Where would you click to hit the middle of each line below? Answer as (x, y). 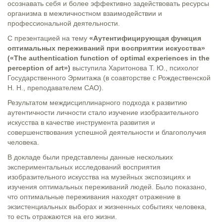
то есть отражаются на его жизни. (62, 216)
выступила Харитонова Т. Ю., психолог (136, 68)
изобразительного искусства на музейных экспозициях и (99, 177)
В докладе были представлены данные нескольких (90, 157)
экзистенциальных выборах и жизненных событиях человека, (107, 206)
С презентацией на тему (48, 38)
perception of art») (40, 68)
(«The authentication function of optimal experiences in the (109, 58)
